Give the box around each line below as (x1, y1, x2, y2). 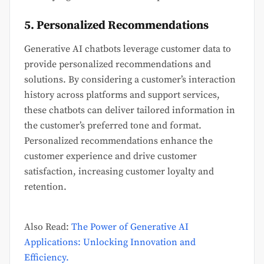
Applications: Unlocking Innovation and (24, 236, 196, 249)
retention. (24, 181, 67, 193)
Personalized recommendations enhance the (24, 135, 213, 147)
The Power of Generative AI (71, 221, 189, 233)
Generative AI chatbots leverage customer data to (24, 43, 231, 55)
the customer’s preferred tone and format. (24, 120, 202, 132)
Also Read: (24, 221, 71, 233)
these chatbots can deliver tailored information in (24, 104, 235, 117)
